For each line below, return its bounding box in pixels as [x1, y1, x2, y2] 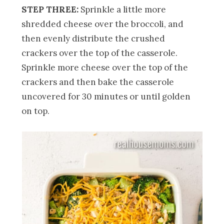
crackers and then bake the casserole [21, 76, 174, 87]
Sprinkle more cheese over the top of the [21, 61, 188, 73]
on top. [21, 105, 50, 116]
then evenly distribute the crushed [21, 32, 165, 44]
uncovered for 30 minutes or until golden [21, 90, 191, 102]
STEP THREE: [21, 3, 81, 15]
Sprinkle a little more [80, 3, 166, 15]
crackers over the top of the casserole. [21, 47, 178, 58]
